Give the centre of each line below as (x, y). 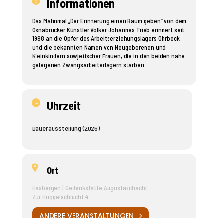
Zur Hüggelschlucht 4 (60, 197)
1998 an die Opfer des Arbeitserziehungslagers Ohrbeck (106, 38)
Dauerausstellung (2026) (66, 128)
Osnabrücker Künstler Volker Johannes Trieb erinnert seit (108, 30)
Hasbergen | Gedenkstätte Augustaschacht (90, 188)
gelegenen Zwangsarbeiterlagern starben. (89, 65)
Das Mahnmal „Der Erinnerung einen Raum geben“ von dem (109, 21)
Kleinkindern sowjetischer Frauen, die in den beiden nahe (108, 56)
